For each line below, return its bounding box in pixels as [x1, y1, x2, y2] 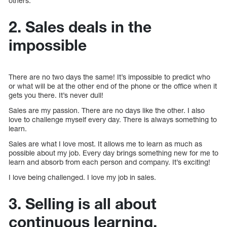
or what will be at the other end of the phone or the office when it [9, 81, 217, 90]
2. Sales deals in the [9, 17, 152, 36]
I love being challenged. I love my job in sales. [9, 172, 156, 181]
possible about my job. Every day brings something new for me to [9, 148, 218, 157]
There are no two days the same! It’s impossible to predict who [9, 72, 210, 81]
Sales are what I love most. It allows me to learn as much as [9, 139, 202, 148]
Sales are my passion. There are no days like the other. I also [9, 105, 205, 115]
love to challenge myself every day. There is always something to [9, 115, 217, 124]
